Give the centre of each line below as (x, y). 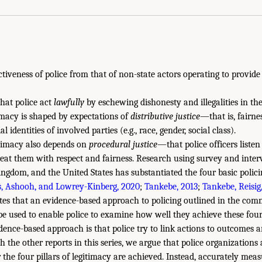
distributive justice (165, 116)
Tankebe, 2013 (171, 186)
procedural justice (123, 144)
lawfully (69, 102)
